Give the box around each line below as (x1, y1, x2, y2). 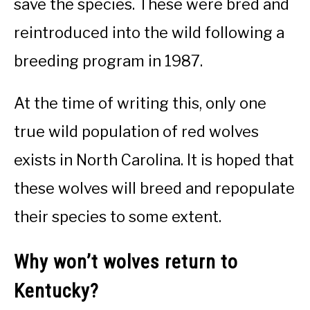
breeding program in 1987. (14, 52, 206, 71)
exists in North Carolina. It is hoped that (14, 151, 294, 170)
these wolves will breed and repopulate (14, 179, 295, 198)
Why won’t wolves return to (14, 250, 238, 273)
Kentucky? (14, 279, 104, 302)
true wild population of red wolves (14, 122, 259, 141)
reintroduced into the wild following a (14, 24, 284, 42)
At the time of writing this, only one (14, 94, 266, 113)
